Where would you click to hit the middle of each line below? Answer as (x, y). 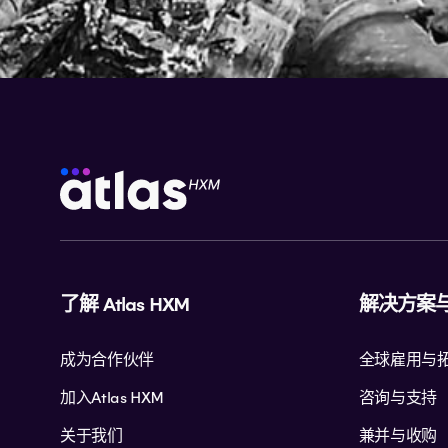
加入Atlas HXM (111, 397)
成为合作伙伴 (107, 359)
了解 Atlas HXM (125, 304)
